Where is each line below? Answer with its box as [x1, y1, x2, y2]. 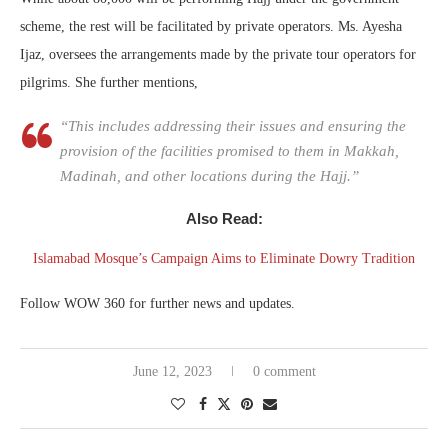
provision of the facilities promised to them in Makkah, [60, 143, 399, 160]
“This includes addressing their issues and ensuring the [60, 118, 406, 135]
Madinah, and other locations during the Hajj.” [60, 168, 359, 185]
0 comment [252, 364, 316, 380]
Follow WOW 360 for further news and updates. [20, 296, 295, 312]
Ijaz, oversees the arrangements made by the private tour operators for [20, 47, 416, 63]
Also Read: [185, 210, 263, 228]
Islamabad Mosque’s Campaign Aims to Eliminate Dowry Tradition [33, 251, 415, 267]
